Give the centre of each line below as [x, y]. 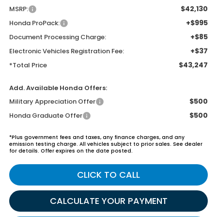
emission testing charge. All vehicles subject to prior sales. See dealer [106, 144]
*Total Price [28, 65]
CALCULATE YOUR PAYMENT [108, 201]
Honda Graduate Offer [46, 116]
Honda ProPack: [34, 23]
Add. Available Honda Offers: [58, 88]
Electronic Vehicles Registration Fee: [66, 51]
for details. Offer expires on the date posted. [71, 151]
